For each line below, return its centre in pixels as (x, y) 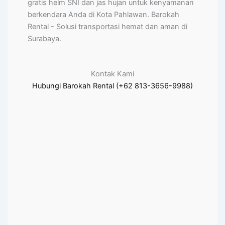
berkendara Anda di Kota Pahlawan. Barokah (103, 15)
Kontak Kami (113, 74)
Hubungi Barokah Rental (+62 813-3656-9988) (113, 86)
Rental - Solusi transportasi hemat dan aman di (107, 27)
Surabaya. (44, 39)
